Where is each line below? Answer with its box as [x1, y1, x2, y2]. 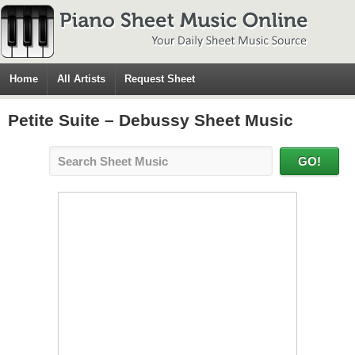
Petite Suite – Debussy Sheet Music [8, 111, 293, 129]
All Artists [57, 73, 106, 85]
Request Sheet [124, 73, 196, 85]
